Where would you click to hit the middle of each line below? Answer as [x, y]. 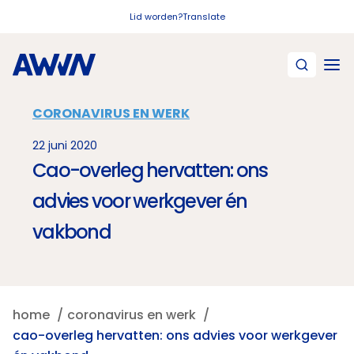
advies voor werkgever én [140, 201]
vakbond [72, 232]
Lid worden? [156, 17]
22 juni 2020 [65, 145]
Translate [203, 17]
